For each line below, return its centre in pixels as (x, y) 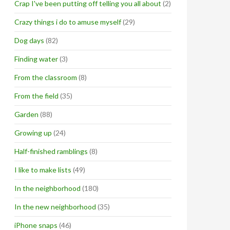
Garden (26, 114)
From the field (36, 96)
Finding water (36, 59)
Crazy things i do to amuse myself (68, 22)
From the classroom (46, 77)
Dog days (29, 40)
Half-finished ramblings (51, 151)
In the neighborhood (47, 188)
